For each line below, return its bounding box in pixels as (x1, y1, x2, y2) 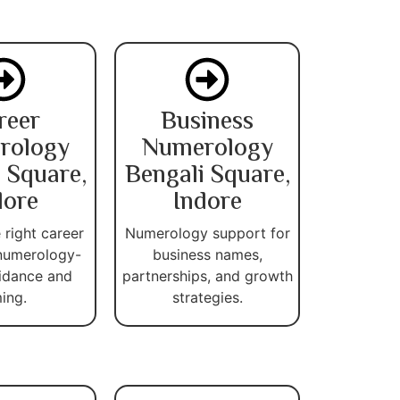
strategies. (171, 287, 243, 306)
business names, (152, 245, 262, 263)
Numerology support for (124, 223, 290, 242)
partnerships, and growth (121, 266, 293, 285)
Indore (172, 182, 242, 222)
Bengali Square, (124, 155, 290, 196)
